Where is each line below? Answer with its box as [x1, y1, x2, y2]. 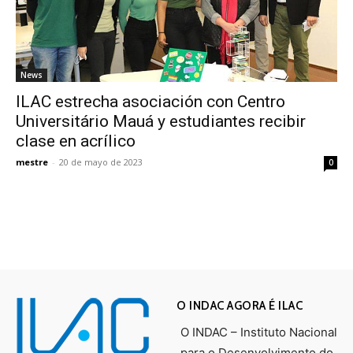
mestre [16, 156, 48, 169]
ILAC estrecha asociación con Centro [16, 92, 285, 112]
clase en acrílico [16, 132, 136, 151]
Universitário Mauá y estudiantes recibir [16, 112, 306, 132]
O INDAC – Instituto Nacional [180, 325, 337, 340]
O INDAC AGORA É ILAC [176, 299, 303, 314]
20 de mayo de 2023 [59, 156, 143, 169]
